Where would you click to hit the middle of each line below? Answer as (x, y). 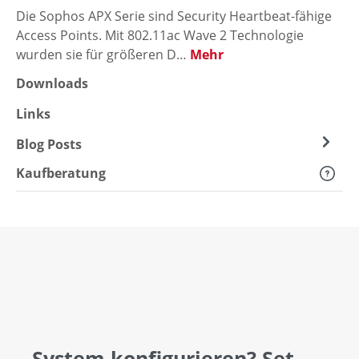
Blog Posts (49, 145)
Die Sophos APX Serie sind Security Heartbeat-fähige (174, 16)
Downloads (52, 84)
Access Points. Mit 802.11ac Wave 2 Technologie (160, 36)
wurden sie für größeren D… (103, 55)
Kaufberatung (61, 173)
